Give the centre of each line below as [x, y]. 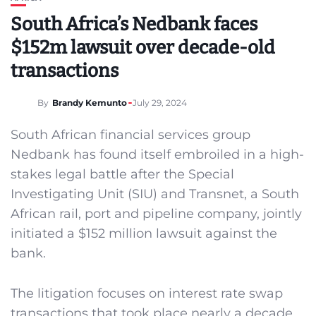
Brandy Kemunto [90, 103]
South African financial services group [130, 135]
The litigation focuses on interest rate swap [147, 293]
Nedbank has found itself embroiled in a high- [157, 154]
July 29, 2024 [160, 103]
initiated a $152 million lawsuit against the [144, 233]
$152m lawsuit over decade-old [143, 48]
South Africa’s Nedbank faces [134, 24]
